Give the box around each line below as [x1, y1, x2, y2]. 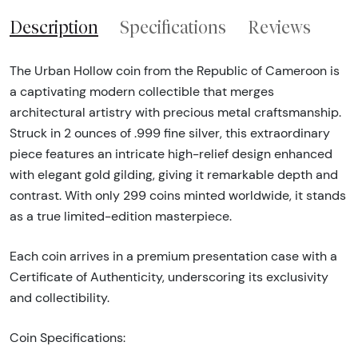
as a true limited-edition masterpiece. [10, 208, 232, 224]
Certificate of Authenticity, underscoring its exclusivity [10, 268, 328, 284]
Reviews [248, 17, 311, 38]
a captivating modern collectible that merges [10, 83, 274, 99]
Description [10, 17, 98, 38]
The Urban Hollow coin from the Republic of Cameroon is [10, 62, 340, 78]
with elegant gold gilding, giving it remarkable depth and [10, 166, 338, 182]
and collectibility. [10, 289, 109, 305]
